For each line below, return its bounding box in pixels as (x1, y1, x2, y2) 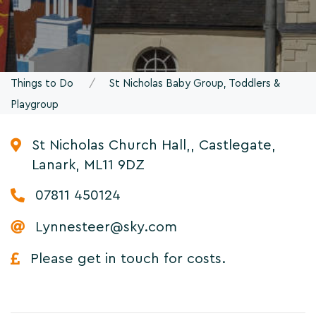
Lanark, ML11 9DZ (32, 157, 145, 172)
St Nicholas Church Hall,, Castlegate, (32, 138, 276, 152)
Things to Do (11, 78, 73, 89)
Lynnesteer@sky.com (35, 219, 177, 234)
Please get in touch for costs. (30, 251, 226, 266)
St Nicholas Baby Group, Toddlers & (109, 78, 280, 89)
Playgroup (11, 99, 59, 110)
